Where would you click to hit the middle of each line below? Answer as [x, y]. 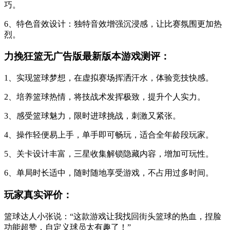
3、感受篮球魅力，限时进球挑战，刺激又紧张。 [92, 116]
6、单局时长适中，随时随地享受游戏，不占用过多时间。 [109, 173]
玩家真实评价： [38, 195]
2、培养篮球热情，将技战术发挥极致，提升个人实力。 [105, 97]
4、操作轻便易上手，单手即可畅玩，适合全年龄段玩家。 [109, 135]
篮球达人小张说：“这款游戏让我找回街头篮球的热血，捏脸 [113, 216]
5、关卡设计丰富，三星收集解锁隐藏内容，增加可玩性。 [109, 154]
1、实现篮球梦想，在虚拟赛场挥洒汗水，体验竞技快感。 [109, 78]
